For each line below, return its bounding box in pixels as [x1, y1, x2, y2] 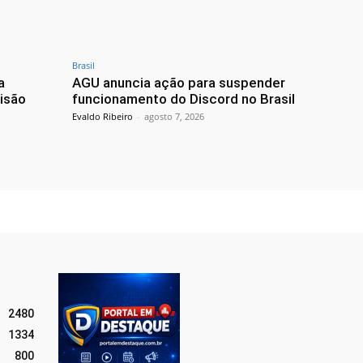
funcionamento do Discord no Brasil [72, 91, 295, 108]
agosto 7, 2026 [144, 110, 204, 123]
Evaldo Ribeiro [72, 110, 133, 123]
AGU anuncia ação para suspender [72, 75, 285, 92]
